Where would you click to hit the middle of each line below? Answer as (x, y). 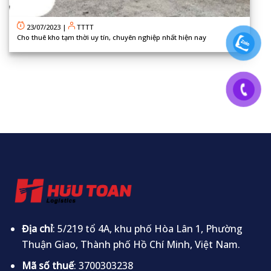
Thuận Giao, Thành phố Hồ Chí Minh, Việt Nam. (131, 244)
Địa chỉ (37, 228)
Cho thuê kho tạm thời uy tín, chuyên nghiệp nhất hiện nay (112, 38)
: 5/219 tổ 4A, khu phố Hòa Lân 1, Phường (147, 228)
